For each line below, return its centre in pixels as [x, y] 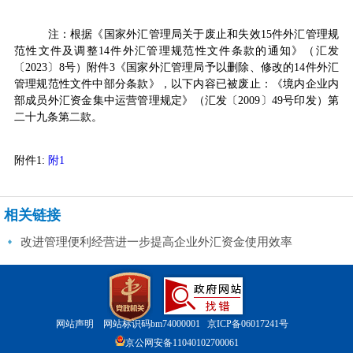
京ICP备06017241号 [247, 324]
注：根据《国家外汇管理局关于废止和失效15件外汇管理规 [193, 34]
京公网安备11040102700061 [182, 343]
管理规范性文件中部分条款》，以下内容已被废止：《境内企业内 [176, 84]
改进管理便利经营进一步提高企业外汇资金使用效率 [156, 242]
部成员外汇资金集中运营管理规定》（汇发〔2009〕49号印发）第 [176, 100]
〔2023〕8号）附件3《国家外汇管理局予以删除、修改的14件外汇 [176, 67]
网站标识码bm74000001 [155, 324]
